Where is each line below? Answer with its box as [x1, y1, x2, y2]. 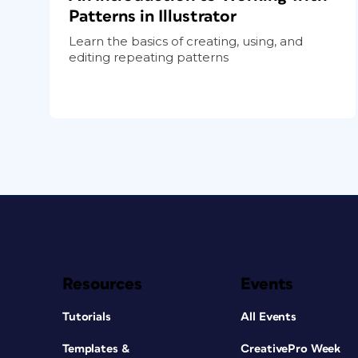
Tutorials [62, 310, 111, 323]
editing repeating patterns [69, 49, 229, 65]
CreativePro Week [241, 342, 341, 355]
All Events [241, 310, 297, 323]
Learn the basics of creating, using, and [69, 33, 303, 49]
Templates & [62, 342, 130, 355]
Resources [62, 275, 142, 292]
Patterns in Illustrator [69, 7, 237, 25]
